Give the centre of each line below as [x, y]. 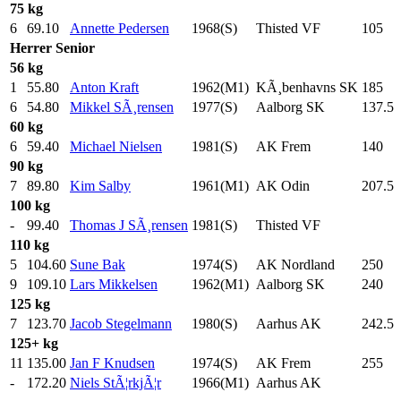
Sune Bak [98, 264]
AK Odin [283, 185]
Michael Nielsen [116, 146]
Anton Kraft [104, 87]
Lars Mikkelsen [114, 284]
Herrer [31, 47]
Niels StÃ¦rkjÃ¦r [115, 382]
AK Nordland [295, 264]
